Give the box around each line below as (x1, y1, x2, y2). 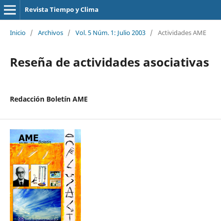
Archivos (37, 28, 63, 37)
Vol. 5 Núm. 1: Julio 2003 (75, 28, 146, 37)
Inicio (9, 28, 26, 37)
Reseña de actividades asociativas (9, 53, 209, 70)
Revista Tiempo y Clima (24, 5, 99, 14)
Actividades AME (157, 28, 206, 37)
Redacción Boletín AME (9, 94, 88, 104)
